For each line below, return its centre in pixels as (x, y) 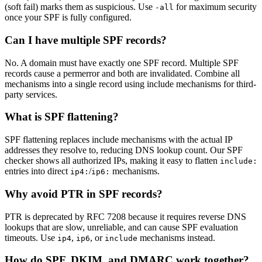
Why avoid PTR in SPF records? (84, 194)
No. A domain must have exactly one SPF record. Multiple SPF (122, 63)
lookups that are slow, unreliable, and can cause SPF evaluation (121, 227)
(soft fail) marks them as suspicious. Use (80, 7)
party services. (31, 94)
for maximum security (215, 7)
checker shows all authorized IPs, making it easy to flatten (112, 161)
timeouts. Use (31, 237)
